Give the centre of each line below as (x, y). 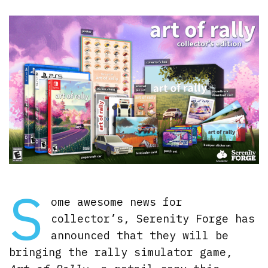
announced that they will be (139, 235)
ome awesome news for (116, 202)
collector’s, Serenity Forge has (153, 218)
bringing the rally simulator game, (121, 252)
